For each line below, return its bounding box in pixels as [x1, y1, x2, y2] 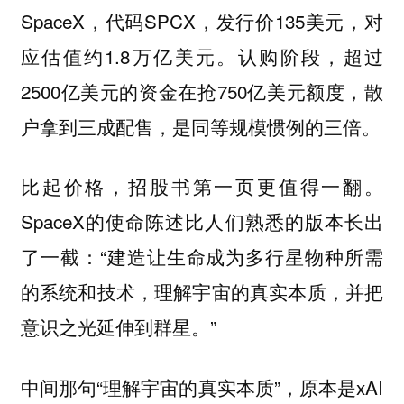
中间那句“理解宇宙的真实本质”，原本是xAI [20, 372, 384, 400]
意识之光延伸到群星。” [20, 313, 216, 341]
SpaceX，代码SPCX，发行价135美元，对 [20, 6, 384, 34]
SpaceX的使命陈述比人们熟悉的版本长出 [20, 207, 384, 235]
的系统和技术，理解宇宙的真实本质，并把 [20, 278, 384, 306]
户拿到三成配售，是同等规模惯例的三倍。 [20, 112, 381, 140]
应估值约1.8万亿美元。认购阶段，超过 [20, 41, 384, 69]
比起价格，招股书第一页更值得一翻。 [20, 172, 384, 200]
